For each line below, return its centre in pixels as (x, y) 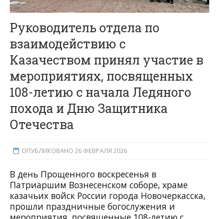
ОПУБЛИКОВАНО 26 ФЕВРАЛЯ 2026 (74, 151)
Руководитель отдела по (85, 28)
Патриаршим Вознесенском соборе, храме (99, 185)
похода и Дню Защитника (89, 109)
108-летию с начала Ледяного (100, 92)
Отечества (42, 125)
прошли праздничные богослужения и (92, 207)
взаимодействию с (68, 44)
